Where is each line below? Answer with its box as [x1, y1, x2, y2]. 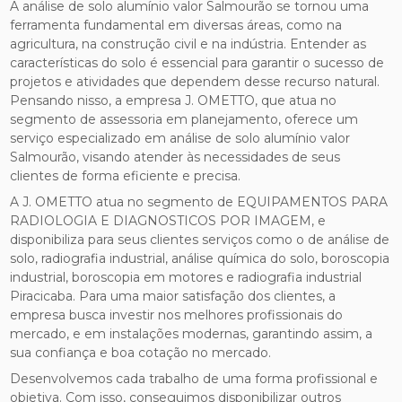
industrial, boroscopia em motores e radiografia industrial [10, 268, 363, 285]
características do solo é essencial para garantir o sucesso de [10, 54, 385, 71]
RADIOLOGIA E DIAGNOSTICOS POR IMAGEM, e [10, 212, 327, 229]
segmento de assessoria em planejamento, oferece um [10, 110, 359, 127]
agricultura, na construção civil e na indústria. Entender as [10, 35, 367, 52]
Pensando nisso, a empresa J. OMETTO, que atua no [10, 92, 337, 109]
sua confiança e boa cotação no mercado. [10, 344, 272, 361]
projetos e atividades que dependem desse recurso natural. [10, 73, 380, 90]
